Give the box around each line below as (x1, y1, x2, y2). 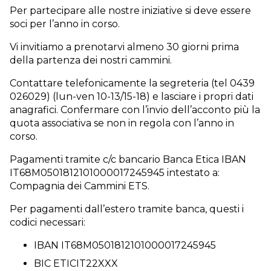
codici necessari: (10, 217, 85, 228)
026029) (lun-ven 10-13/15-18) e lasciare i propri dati (10, 91, 253, 102)
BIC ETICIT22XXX (34, 258, 118, 269)
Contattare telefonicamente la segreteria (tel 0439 (10, 77, 255, 89)
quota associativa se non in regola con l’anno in (10, 117, 234, 129)
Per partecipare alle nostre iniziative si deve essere (10, 5, 251, 16)
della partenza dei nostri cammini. (10, 54, 172, 66)
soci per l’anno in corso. (10, 18, 120, 30)
